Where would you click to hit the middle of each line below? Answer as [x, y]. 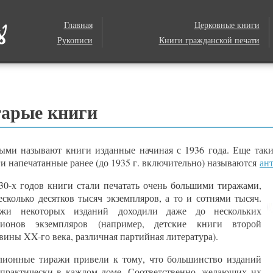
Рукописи [75, 40]
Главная [78, 25]
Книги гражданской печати [209, 40]
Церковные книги [227, 25]
